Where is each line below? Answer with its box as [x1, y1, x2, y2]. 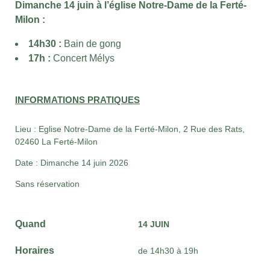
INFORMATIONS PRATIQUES [15, 95, 140, 105]
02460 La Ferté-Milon [15, 136, 98, 146]
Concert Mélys [51, 53, 115, 64]
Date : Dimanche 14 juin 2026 [15, 157, 128, 168]
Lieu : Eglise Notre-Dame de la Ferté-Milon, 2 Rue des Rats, [15, 124, 245, 134]
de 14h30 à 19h [138, 245, 198, 256]
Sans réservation [15, 178, 80, 189]
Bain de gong [61, 39, 121, 49]
